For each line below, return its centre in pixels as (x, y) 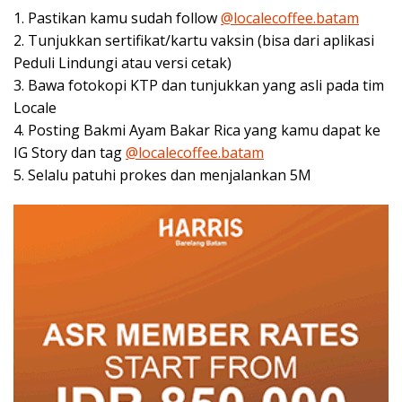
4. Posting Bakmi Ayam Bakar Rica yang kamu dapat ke (197, 131)
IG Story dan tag (70, 153)
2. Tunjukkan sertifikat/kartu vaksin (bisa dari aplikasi (194, 41)
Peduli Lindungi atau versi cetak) (122, 63)
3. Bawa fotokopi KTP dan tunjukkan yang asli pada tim (199, 86)
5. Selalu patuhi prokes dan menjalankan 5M (162, 175)
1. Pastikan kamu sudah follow (117, 18)
